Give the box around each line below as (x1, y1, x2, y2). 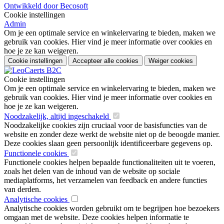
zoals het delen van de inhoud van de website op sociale (4, 167, 180, 176)
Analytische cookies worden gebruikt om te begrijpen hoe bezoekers (4, 204, 219, 213)
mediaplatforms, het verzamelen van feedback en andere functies (4, 176, 207, 185)
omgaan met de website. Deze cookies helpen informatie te (4, 213, 189, 222)
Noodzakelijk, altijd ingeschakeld (4, 112, 111, 121)
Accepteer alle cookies (72, 57, 138, 65)
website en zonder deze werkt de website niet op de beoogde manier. (4, 130, 220, 139)
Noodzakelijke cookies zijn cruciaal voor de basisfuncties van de (4, 121, 207, 130)
